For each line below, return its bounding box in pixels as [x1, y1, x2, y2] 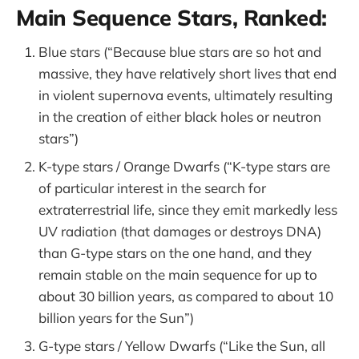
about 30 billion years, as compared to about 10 [38, 288, 333, 305]
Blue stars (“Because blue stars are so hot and [38, 43, 321, 61]
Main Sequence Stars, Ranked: [16, 3, 327, 31]
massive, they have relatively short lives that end [38, 65, 337, 83]
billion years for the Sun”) [38, 309, 194, 327]
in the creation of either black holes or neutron [38, 108, 321, 126]
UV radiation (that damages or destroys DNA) [38, 223, 321, 240]
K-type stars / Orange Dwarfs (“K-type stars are [38, 158, 330, 175]
